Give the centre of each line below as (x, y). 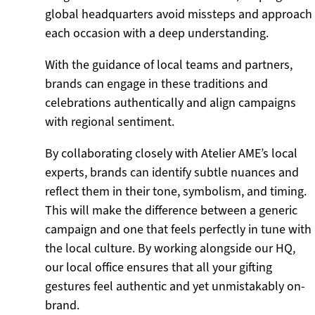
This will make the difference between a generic (171, 210)
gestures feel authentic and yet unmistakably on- (175, 286)
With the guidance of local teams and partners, (169, 65)
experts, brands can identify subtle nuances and (172, 172)
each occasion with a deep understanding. (157, 33)
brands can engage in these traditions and (156, 84)
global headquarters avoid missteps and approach (179, 14)
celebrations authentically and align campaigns (171, 103)
